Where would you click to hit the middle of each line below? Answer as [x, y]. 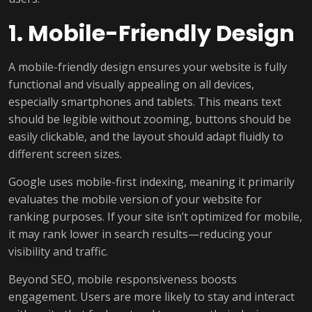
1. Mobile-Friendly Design [151, 33]
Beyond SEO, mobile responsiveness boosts [123, 279]
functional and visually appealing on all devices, [131, 84]
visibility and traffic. [58, 251]
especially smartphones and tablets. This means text [145, 102]
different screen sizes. [65, 154]
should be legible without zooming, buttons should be [150, 119]
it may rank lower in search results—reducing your [140, 234]
